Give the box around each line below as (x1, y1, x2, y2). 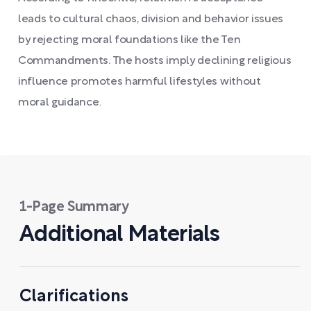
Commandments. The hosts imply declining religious (18, 56, 292, 66)
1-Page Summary (19, 201, 129, 214)
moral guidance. (18, 97, 101, 108)
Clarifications (19, 289, 128, 305)
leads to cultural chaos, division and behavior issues (18, 14, 284, 24)
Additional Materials (19, 224, 220, 245)
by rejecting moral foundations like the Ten (18, 35, 241, 45)
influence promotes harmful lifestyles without (18, 76, 261, 87)
